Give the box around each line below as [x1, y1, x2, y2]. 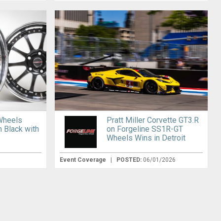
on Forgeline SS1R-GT [106, 124, 183, 134]
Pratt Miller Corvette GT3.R [106, 115, 199, 125]
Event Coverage [59, 156, 108, 164]
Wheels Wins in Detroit [106, 133, 185, 143]
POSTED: [116, 156, 143, 164]
